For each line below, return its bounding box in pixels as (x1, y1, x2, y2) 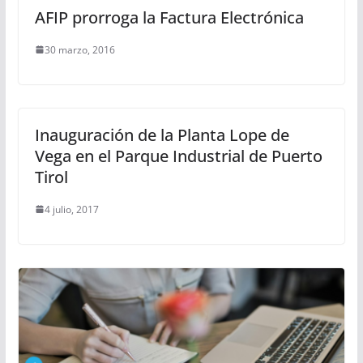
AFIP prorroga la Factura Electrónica (34, 6, 304, 28)
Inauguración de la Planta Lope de (34, 123, 289, 146)
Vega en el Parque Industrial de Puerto (34, 144, 322, 167)
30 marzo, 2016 (44, 42, 115, 57)
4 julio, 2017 (44, 202, 99, 216)
